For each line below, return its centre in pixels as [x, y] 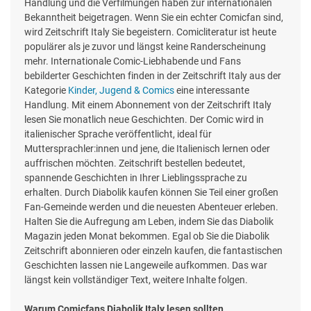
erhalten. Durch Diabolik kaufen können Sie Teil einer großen [151, 193]
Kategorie [46, 91]
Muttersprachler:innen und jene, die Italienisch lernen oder [147, 149]
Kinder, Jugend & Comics [121, 91]
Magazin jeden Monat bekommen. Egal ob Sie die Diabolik [147, 236]
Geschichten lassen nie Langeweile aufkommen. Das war [146, 266]
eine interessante [212, 91]
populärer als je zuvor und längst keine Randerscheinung [145, 47]
